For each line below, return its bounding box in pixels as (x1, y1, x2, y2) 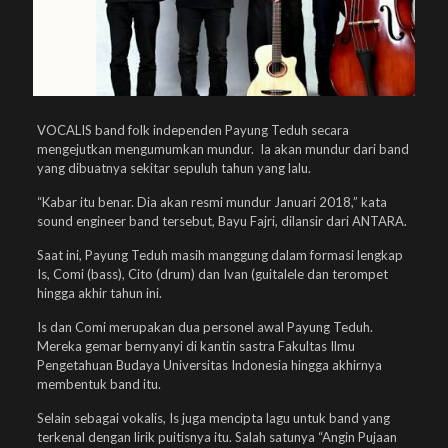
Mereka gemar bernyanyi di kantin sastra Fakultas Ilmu (36, 338, 355, 355)
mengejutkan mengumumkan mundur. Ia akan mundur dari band (36, 141, 409, 158)
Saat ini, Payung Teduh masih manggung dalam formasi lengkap (36, 247, 403, 264)
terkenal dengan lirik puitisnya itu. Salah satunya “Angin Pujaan (36, 429, 397, 446)
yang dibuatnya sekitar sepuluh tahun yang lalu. (36, 160, 311, 177)
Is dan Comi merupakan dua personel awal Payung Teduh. (36, 319, 373, 336)
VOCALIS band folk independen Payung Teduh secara (36, 122, 349, 139)
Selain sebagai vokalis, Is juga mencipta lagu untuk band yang (36, 410, 390, 427)
